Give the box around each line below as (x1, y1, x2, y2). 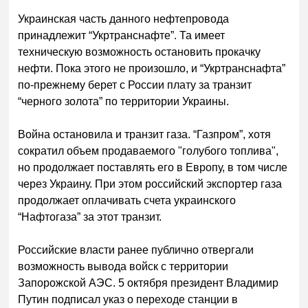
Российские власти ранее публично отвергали (18, 243, 254, 256)
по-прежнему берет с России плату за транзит (18, 78, 252, 91)
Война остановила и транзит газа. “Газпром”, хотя (18, 128, 272, 140)
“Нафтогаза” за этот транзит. (18, 210, 162, 223)
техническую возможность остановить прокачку (18, 45, 261, 58)
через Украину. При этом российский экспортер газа (18, 177, 283, 190)
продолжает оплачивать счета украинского (18, 194, 236, 206)
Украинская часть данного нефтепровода (18, 12, 230, 25)
